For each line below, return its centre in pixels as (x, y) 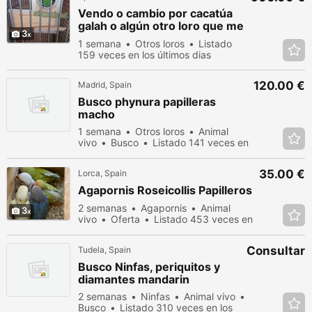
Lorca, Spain (102, 173)
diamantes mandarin (134, 279)
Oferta (125, 219)
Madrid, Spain (105, 85)
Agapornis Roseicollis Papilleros (165, 190)
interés (97, 38)
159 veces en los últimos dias (145, 55)
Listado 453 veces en (203, 219)
